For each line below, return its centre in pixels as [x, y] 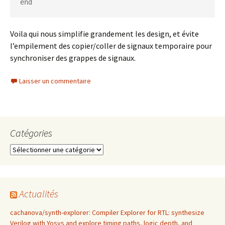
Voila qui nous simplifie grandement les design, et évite [104, 34]
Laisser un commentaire [55, 81]
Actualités [39, 194]
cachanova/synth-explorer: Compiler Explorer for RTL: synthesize [107, 212]
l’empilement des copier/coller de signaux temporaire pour [111, 46]
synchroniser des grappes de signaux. [73, 58]
